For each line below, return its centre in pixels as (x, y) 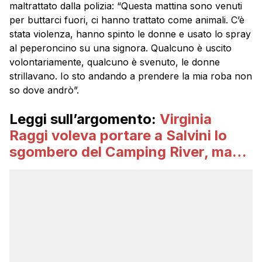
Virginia (186, 119)
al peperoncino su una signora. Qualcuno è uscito (120, 48)
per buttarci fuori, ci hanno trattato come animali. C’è (127, 20)
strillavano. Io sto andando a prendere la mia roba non (131, 76)
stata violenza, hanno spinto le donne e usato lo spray (130, 34)
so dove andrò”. (44, 90)
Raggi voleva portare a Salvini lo (118, 135)
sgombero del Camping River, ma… (128, 151)
